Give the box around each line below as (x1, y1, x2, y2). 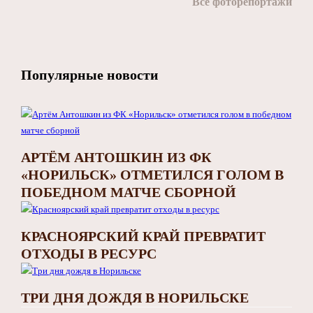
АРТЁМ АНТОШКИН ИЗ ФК (21, 149, 212, 165)
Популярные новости (21, 66, 159, 82)
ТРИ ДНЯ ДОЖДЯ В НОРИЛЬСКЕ (21, 289, 249, 305)
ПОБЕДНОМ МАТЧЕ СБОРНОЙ (21, 184, 236, 200)
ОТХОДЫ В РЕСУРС (21, 245, 156, 261)
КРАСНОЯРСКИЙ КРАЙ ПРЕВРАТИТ (21, 228, 265, 244)
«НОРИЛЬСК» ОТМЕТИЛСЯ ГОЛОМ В (21, 166, 284, 182)
